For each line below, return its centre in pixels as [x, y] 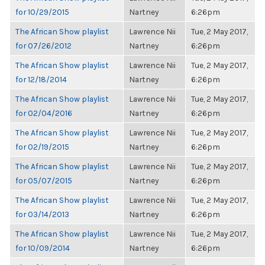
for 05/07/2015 [44, 180]
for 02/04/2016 [44, 113]
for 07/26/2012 [43, 46]
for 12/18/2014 [41, 79]
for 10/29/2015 [42, 12]
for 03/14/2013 [42, 214]
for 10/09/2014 [43, 248]
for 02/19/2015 [42, 147]
